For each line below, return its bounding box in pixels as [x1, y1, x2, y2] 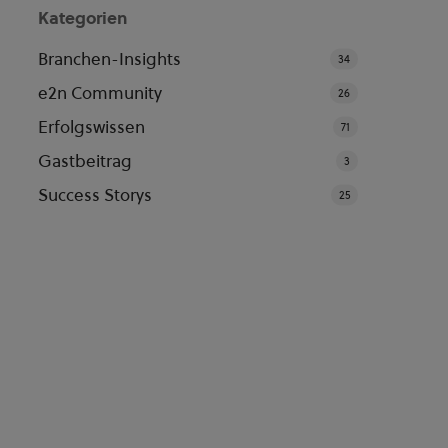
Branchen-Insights [37, 47, 181, 71]
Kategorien [37, 6, 128, 30]
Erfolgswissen [37, 115, 145, 139]
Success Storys [37, 183, 152, 207]
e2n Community [37, 81, 162, 105]
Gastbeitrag [37, 149, 132, 173]
